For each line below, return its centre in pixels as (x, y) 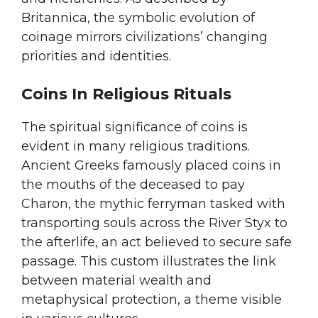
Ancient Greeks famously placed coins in (151, 166)
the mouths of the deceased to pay (133, 185)
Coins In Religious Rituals (126, 94)
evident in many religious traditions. (136, 147)
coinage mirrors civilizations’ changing (144, 37)
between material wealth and (116, 281)
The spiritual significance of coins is (135, 127)
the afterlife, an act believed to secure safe (157, 242)
